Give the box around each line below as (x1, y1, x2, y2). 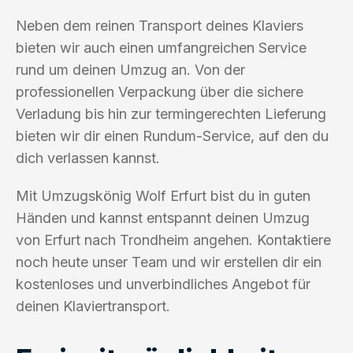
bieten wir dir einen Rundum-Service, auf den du (16, 127, 329, 144)
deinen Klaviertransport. (16, 297, 170, 314)
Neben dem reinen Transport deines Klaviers (16, 17, 303, 34)
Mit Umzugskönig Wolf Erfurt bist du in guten (16, 187, 310, 204)
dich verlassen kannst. (16, 149, 160, 166)
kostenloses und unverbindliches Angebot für (16, 275, 310, 292)
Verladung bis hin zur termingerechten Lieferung (16, 105, 326, 122)
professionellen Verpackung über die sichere (16, 83, 303, 100)
